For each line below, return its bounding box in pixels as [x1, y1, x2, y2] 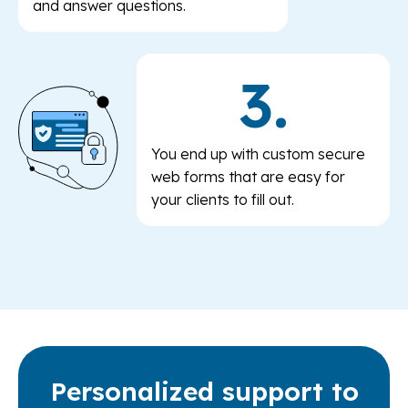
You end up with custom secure [151, 145, 365, 164]
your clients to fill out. [151, 190, 294, 209]
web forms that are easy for [151, 168, 345, 187]
